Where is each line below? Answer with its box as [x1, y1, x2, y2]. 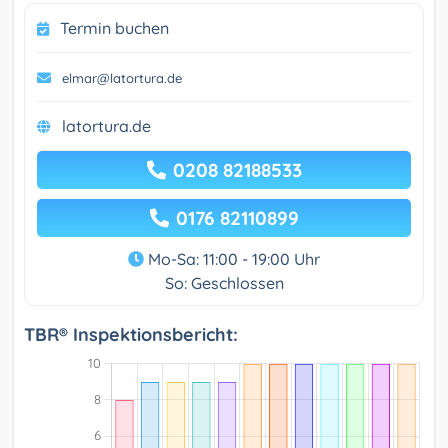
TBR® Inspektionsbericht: [24, 323, 238, 347]
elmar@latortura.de [62, 70, 182, 87]
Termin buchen [60, 18, 169, 39]
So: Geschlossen [164, 273, 284, 294]
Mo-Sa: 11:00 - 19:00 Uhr [144, 249, 320, 270]
